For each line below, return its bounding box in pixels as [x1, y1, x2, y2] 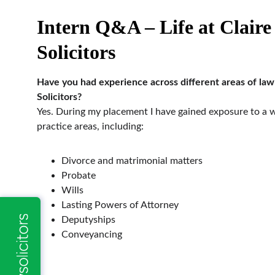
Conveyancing [61, 230, 122, 239]
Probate [61, 171, 96, 180]
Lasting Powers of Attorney [61, 200, 179, 210]
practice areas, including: [37, 122, 144, 131]
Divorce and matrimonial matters [61, 156, 203, 166]
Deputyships [61, 215, 115, 225]
